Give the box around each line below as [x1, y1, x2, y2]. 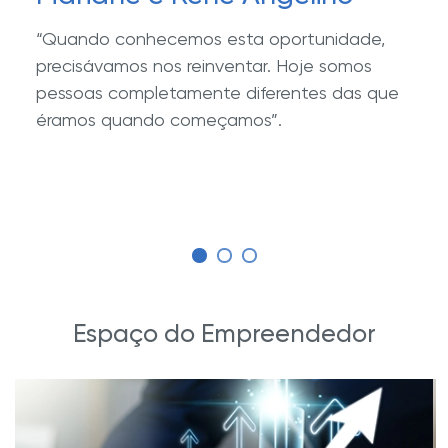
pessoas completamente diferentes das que [36, 82, 400, 104]
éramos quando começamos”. [36, 109, 283, 131]
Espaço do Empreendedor [72, 318, 376, 348]
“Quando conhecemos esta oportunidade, [36, 28, 386, 50]
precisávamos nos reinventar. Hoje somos [36, 55, 373, 77]
